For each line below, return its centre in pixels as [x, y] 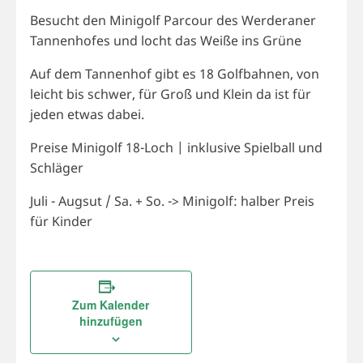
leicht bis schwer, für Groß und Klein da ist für [170, 94]
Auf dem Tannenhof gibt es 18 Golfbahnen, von [174, 73]
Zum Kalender [111, 304]
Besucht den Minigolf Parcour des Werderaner [173, 20]
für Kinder [61, 221]
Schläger [56, 167]
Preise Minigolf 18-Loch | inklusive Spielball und [176, 147]
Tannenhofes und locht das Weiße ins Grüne [165, 40]
